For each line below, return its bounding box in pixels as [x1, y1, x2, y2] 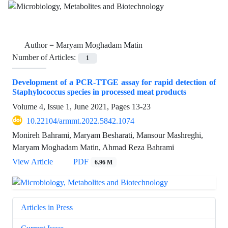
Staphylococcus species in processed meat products [12, 87, 186, 97]
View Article [12, 156, 53, 166]
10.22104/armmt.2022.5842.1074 [26, 116, 134, 126]
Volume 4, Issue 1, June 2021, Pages [12, 101, 132, 111]
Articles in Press [21, 202, 73, 212]
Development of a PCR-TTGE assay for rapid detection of [12, 77, 216, 87]
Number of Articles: [12, 52, 78, 63]
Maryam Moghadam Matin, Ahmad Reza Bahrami [12, 142, 174, 152]
